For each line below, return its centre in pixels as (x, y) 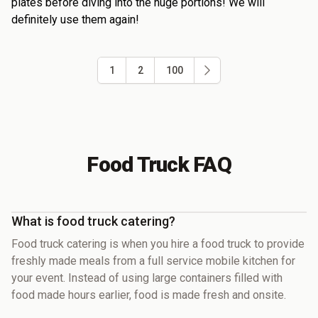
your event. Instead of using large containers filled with (147, 278)
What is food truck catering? (93, 221)
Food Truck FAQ (159, 164)
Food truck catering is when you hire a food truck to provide (158, 243)
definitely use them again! (75, 19)
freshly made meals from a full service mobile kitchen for (153, 261)
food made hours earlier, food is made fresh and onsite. (149, 295)
